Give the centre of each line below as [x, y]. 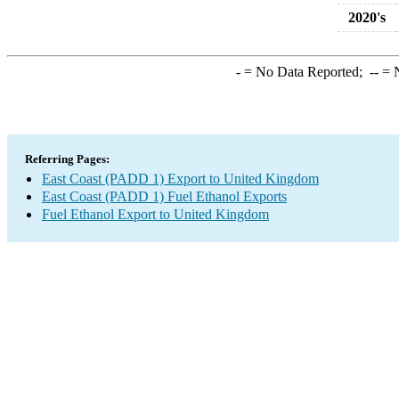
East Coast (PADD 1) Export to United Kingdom [180, 179]
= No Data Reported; [305, 72]
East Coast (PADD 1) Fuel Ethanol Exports [164, 196]
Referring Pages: [67, 159]
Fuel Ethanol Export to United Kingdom [155, 214]
